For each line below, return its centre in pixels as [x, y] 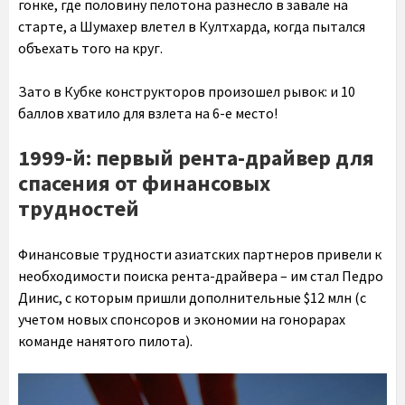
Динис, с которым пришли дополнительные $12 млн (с [192, 298]
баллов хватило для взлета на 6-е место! [148, 113]
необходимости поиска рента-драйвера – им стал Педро [201, 276]
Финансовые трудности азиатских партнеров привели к [200, 254]
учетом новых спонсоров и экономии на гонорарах [182, 320]
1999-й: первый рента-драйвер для [196, 158]
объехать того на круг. [90, 48]
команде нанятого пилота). [105, 341]
